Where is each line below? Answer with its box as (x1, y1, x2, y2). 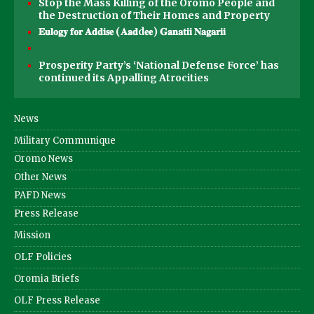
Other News (14, 170, 67, 183)
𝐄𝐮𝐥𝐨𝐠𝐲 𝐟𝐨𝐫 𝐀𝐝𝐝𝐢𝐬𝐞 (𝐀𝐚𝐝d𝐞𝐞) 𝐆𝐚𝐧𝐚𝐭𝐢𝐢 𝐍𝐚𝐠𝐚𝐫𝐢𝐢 (39, 25, 226, 38)
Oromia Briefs (14, 272, 79, 285)
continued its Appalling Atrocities (39, 71, 209, 84)
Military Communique (14, 134, 116, 146)
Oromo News (14, 152, 73, 165)
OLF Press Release (14, 294, 100, 306)
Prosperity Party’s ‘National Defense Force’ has (39, 58, 279, 71)
